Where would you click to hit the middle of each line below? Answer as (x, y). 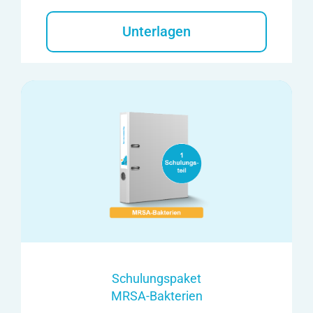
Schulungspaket (156, 278)
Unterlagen (156, 31)
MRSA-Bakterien (156, 296)
